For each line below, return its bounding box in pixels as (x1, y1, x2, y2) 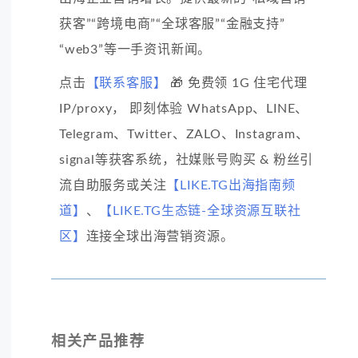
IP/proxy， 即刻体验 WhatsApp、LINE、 (59, 102, 309, 116)
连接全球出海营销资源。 (86, 230, 234, 244)
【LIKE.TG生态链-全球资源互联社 (99, 205, 301, 218)
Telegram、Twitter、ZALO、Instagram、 (59, 128, 309, 141)
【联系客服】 (86, 77, 167, 90)
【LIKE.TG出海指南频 (166, 179, 296, 193)
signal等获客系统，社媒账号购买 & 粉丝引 (59, 153, 314, 167)
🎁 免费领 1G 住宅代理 (166, 77, 308, 90)
